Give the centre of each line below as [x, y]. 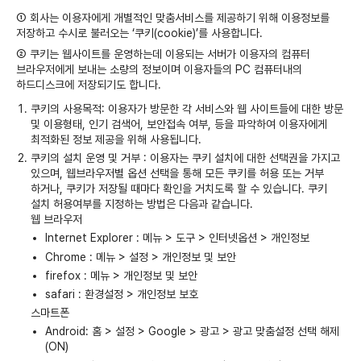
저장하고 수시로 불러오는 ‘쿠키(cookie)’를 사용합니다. [139, 33]
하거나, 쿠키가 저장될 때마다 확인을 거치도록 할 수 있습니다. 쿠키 [179, 189]
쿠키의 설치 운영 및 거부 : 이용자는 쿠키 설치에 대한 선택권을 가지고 [186, 158]
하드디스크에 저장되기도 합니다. [89, 84]
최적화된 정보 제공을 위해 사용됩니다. [116, 140]
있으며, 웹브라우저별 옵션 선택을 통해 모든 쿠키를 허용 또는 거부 [178, 174]
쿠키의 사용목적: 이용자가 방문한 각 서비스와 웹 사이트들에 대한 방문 [187, 109]
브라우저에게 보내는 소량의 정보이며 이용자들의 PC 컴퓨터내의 [159, 69]
